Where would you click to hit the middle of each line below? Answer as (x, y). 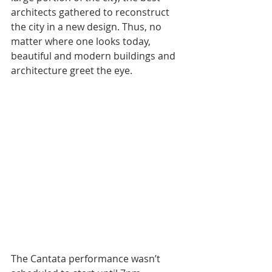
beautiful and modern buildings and (94, 56)
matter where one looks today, (82, 42)
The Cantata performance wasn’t (87, 258)
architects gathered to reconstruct (91, 12)
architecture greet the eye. (72, 71)
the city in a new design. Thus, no (87, 27)
